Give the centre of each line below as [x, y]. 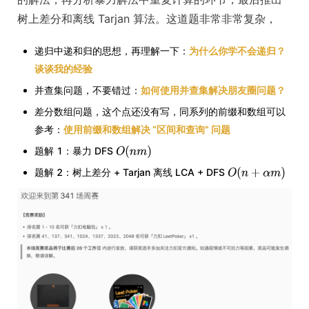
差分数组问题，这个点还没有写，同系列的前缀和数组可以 [160, 112]
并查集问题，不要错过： [88, 90]
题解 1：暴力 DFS [75, 151]
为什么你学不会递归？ [237, 51]
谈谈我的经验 [63, 69]
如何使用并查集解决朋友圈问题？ [213, 90]
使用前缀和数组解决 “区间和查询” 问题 [147, 130]
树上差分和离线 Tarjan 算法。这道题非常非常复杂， [147, 19]
